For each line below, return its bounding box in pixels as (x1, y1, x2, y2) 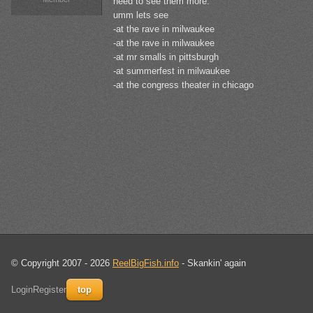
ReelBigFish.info (112, 258, 179, 268)
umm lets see (113, 10, 168, 21)
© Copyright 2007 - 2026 (11, 258, 112, 268)
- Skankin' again (179, 258, 246, 268)
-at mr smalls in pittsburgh (113, 52, 219, 63)
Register (33, 284, 66, 295)
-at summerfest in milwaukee (113, 66, 230, 77)
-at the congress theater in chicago (113, 80, 254, 91)
